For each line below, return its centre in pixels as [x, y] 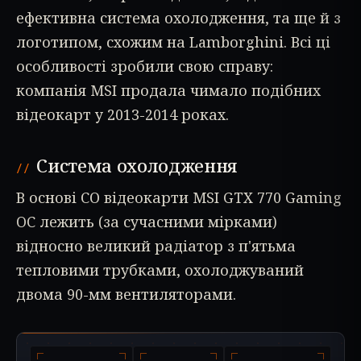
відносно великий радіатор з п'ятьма [156, 245]
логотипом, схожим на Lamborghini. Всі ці [173, 42]
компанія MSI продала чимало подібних [168, 91]
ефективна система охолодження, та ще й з [178, 18]
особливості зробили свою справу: [145, 66]
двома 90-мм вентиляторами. [126, 294]
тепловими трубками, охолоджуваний [160, 270]
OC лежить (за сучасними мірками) [147, 221]
